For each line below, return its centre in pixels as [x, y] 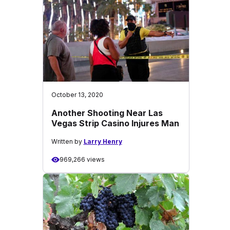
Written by [67, 141]
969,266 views [82, 159]
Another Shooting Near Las [107, 113]
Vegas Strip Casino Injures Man [115, 123]
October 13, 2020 [77, 95]
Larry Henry [103, 141]
